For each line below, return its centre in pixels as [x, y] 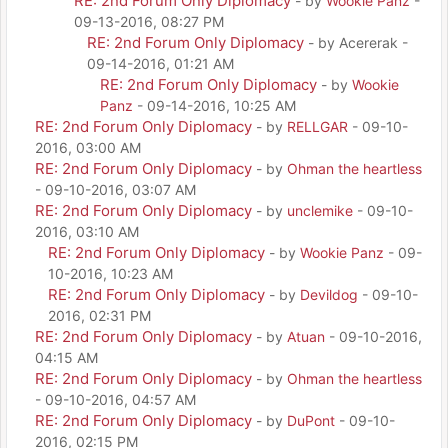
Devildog [329, 294]
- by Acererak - [358, 42]
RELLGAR [317, 126]
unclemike [320, 210]
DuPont [311, 420]
